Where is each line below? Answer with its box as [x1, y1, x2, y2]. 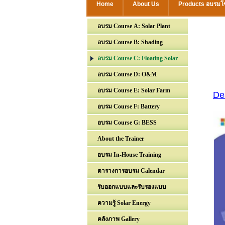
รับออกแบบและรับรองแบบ [97, 183, 166, 190]
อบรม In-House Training [97, 151, 161, 158]
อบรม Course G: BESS [97, 119, 157, 126]
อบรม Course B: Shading [97, 39, 163, 46]
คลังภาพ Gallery [97, 215, 140, 222]
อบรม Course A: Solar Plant [97, 23, 170, 30]
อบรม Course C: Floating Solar [97, 55, 178, 62]
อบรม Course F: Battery [97, 103, 160, 110]
